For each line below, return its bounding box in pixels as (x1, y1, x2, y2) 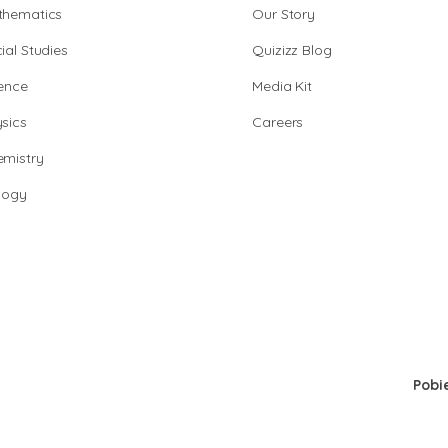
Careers (252, 113, 304, 131)
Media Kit (252, 77, 313, 95)
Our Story (252, 5, 316, 23)
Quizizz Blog (252, 41, 332, 59)
